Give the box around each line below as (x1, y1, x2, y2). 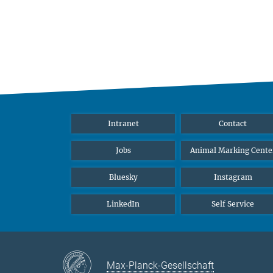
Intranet (107, 118, 139, 128)
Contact (219, 118, 247, 128)
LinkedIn (107, 199, 140, 208)
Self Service (211, 199, 254, 208)
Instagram (213, 172, 252, 182)
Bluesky (108, 172, 138, 182)
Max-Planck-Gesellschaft (107, 260, 214, 272)
